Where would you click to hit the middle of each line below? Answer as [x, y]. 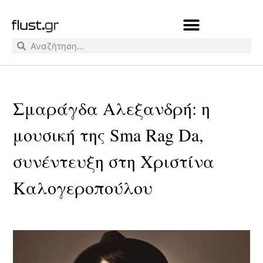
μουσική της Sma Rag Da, [109, 134]
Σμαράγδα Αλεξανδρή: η [112, 108]
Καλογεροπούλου [83, 187]
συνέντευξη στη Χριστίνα [114, 161]
